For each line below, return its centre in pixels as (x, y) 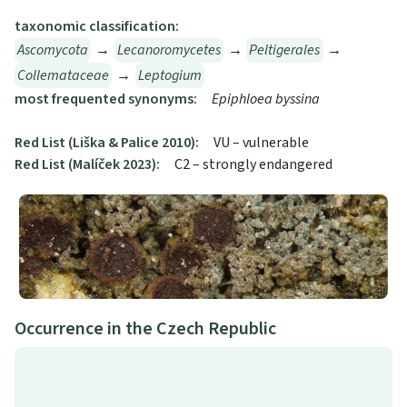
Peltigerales (285, 50)
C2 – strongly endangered (253, 165)
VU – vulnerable (261, 143)
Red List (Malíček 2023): (87, 165)
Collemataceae (64, 76)
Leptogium (169, 76)
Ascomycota (53, 50)
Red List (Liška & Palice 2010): (107, 143)
